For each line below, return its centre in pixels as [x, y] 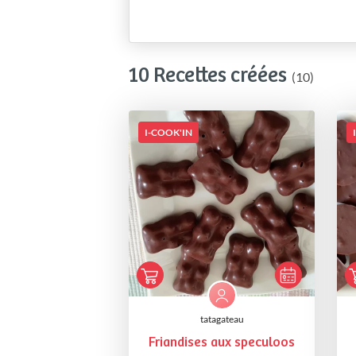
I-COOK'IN [168, 132]
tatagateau [222, 319]
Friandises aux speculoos [222, 343]
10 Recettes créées [208, 76]
